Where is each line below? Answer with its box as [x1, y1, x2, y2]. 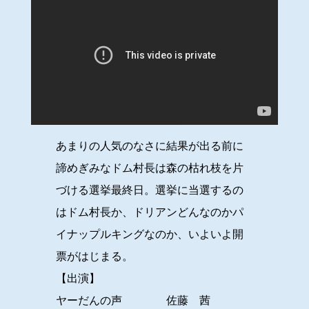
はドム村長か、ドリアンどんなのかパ [55, 206, 243, 219]
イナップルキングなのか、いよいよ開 [55, 228, 243, 241]
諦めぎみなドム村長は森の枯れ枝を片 [55, 162, 243, 175]
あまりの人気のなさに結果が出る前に [55, 140, 243, 152]
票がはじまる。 [55, 250, 133, 263]
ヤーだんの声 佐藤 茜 [55, 295, 210, 307]
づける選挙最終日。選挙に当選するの [55, 184, 243, 197]
